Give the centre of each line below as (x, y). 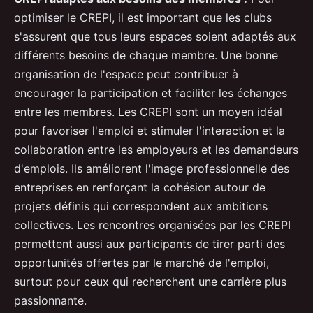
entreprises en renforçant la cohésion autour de (140, 187)
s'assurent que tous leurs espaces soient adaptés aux (155, 36)
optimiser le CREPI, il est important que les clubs (143, 17)
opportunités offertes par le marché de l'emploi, (141, 262)
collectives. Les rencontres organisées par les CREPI (152, 225)
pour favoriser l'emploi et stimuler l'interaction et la (150, 130)
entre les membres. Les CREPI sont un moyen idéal (148, 111)
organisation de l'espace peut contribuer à (126, 74)
